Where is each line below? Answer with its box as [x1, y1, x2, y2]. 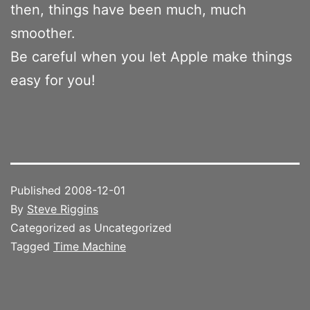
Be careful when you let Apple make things [10, 48, 292, 65]
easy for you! [10, 71, 95, 89]
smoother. [10, 24, 75, 42]
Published [10, 183, 64, 197]
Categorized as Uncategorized [10, 220, 172, 235]
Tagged [10, 239, 53, 253]
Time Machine [53, 239, 126, 253]
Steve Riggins [27, 201, 98, 216]
